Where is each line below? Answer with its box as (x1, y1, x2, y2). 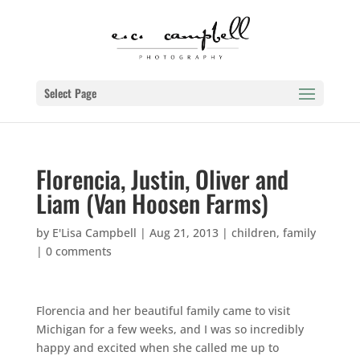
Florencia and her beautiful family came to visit (35, 303, 290, 318)
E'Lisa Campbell (51, 225, 137, 240)
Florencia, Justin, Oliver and (35, 161, 288, 197)
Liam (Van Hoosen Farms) (35, 185, 268, 221)
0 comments (45, 243, 112, 259)
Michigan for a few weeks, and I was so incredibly (35, 321, 304, 337)
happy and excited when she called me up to (35, 340, 279, 355)
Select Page (43, 84, 96, 101)
